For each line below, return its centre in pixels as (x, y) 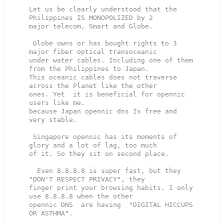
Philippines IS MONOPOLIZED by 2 (91, 18)
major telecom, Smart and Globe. (91, 26)
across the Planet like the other (93, 86)
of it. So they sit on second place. (99, 154)
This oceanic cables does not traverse (103, 77)
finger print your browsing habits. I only (111, 188)
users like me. (57, 103)
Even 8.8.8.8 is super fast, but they (33, 171)
